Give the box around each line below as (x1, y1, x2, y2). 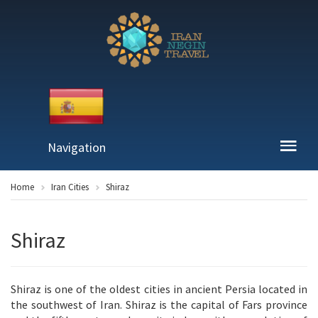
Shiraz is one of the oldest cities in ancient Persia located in (11, 281, 307, 296)
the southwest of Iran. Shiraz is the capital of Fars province (11, 297, 307, 312)
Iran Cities (51, 180, 89, 193)
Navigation (48, 138, 106, 155)
